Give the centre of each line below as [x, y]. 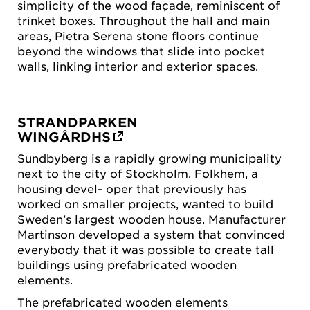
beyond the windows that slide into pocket [141, 51]
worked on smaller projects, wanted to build [145, 204]
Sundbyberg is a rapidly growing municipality [149, 158]
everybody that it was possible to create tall [146, 249]
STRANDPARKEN [77, 122]
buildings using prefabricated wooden [127, 265]
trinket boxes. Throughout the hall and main [144, 20]
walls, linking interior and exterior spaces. [138, 66]
